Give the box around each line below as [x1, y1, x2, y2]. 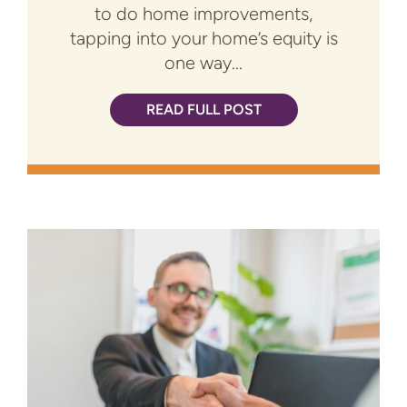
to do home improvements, [94, 3, 313, 25]
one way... [164, 52, 243, 74]
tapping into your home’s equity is [69, 27, 338, 50]
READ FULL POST [145, 101, 262, 119]
